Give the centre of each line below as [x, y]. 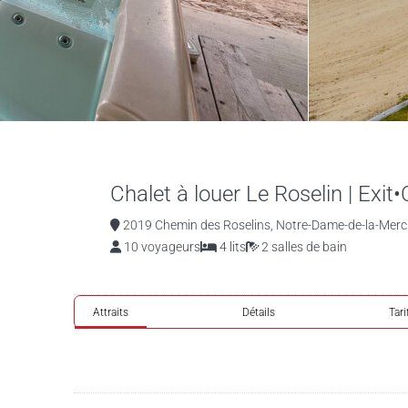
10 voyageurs [160, 247]
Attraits [110, 312]
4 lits [231, 247]
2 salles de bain [302, 247]
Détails [259, 312]
